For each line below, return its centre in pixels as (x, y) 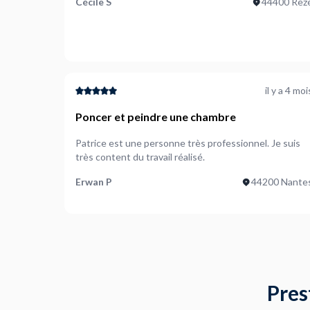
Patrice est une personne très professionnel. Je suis (188, 143)
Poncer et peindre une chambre (156, 117)
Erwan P (94, 182)
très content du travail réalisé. (140, 157)
